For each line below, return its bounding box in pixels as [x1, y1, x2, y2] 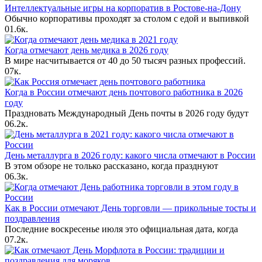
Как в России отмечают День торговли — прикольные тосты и [5, 202, 256, 213]
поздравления [5, 213, 60, 223]
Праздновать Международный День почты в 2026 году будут [5, 108, 249, 118]
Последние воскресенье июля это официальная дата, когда [5, 223, 238, 234]
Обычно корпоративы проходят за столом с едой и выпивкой [5, 13, 249, 23]
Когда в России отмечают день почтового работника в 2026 [5, 87, 243, 97]
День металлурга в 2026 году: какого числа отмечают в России [5, 150, 256, 160]
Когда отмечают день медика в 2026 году [5, 44, 168, 55]
